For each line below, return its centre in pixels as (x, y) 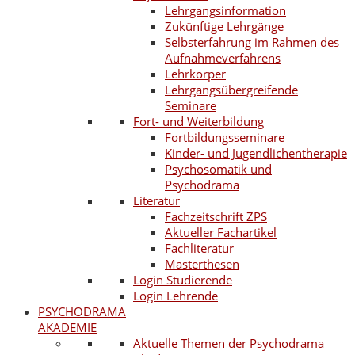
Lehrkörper (195, 74)
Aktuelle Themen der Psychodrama (229, 343)
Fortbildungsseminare (225, 137)
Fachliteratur (199, 248)
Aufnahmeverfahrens (223, 58)
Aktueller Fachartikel (221, 232)
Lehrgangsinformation (225, 10)
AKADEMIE (67, 327)
